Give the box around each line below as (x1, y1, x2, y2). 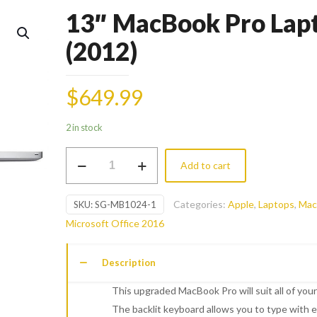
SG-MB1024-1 (95, 199, 157, 210)
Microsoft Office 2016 (66, 217, 165, 229)
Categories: (173, 198, 229, 210)
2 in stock (66, 122, 103, 133)
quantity (65, 241, 103, 253)
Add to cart (180, 159, 231, 171)
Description (102, 257, 156, 268)
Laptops (258, 198, 295, 210)
